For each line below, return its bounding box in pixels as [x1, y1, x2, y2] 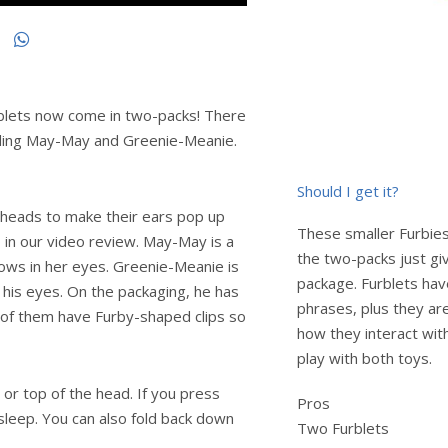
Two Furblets [297, 418, 389, 438]
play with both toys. [297, 348, 432, 368]
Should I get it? [297, 181, 399, 201]
